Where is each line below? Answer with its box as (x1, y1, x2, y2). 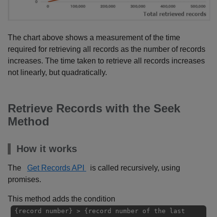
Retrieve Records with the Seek (8, 101, 180, 115)
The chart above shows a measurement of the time (8, 33, 180, 42)
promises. (8, 175, 41, 184)
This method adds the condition (8, 194, 115, 203)
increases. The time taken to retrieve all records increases (8, 56, 205, 65)
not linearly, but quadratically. (8, 68, 107, 77)
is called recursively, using (90, 163, 180, 172)
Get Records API (27, 163, 86, 172)
